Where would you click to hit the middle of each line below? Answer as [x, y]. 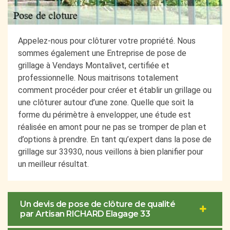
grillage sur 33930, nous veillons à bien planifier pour [111, 151]
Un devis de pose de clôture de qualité [98, 204]
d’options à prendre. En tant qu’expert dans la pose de [115, 139]
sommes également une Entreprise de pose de [102, 53]
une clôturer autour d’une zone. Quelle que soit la [106, 102]
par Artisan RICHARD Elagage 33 [85, 214]
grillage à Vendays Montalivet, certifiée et [94, 65]
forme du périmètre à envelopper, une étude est [104, 114]
